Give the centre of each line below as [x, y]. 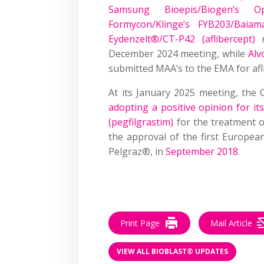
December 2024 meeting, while [178, 53]
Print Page [140, 223]
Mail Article [232, 223]
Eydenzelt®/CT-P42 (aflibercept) [182, 39]
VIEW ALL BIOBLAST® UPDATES [173, 252]
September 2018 [202, 151]
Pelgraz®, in [137, 151]
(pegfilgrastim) [141, 122]
